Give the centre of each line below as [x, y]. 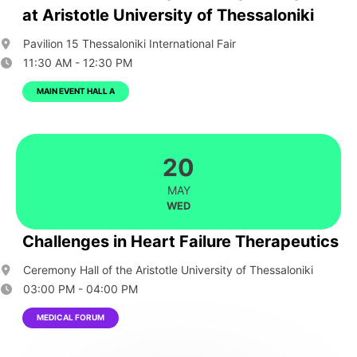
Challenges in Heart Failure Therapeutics [180, 241]
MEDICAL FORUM [71, 317]
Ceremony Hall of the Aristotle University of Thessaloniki [167, 270]
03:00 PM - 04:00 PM [79, 289]
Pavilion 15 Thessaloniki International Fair [128, 43]
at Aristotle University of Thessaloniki [168, 15]
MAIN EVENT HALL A [76, 91]
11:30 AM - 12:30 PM [76, 63]
